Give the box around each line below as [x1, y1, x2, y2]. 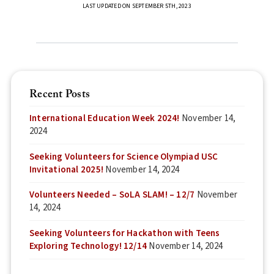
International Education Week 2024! [29, 112, 180, 125]
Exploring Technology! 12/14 [29, 239, 147, 253]
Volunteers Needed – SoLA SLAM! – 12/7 [29, 188, 195, 202]
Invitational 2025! [29, 163, 104, 176]
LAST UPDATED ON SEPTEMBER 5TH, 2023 [83, 1, 191, 10]
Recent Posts [29, 88, 91, 100]
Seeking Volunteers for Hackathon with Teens [29, 226, 220, 240]
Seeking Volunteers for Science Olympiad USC [29, 150, 218, 163]
